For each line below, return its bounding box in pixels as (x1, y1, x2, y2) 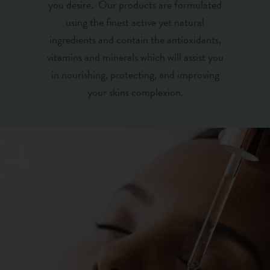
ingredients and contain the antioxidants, (49, 31, 221, 48)
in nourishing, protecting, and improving (51, 66, 219, 83)
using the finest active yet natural (66, 14, 204, 31)
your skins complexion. (87, 84, 183, 101)
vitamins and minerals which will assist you (46, 49, 224, 66)
